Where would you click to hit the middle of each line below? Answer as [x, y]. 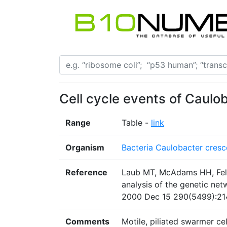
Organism [85, 148]
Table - [136, 123]
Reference [86, 173]
